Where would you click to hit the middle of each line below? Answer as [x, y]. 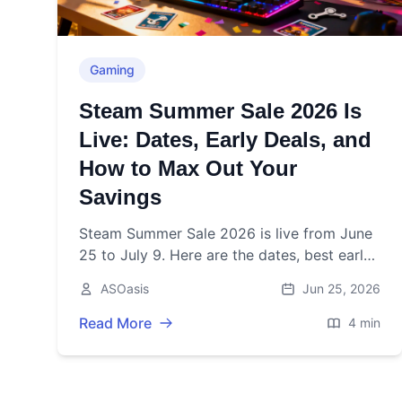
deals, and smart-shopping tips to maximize [229, 277]
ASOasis [125, 289]
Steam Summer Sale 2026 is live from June [226, 234]
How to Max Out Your [188, 169]
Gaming [112, 70]
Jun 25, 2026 [341, 289]
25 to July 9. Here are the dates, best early [225, 255]
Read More [115, 323]
